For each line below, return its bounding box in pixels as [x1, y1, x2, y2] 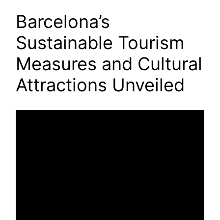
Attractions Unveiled [16, 74, 185, 96]
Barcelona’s [16, 10, 110, 32]
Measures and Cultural [16, 53, 202, 75]
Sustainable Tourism [16, 31, 184, 54]
